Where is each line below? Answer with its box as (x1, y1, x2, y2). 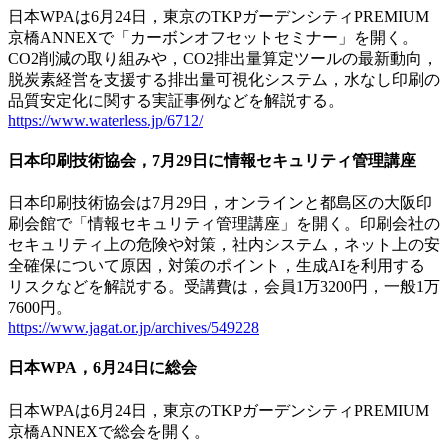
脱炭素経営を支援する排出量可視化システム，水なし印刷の (8, 70, 440, 88)
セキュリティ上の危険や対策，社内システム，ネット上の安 (8, 236, 440, 254)
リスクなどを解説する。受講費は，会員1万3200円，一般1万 (8, 278, 440, 296)
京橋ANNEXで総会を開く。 (8, 422, 210, 440)
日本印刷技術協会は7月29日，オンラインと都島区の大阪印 (8, 194, 432, 212)
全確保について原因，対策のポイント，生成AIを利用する (8, 257, 425, 275)
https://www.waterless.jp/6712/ (8, 111, 203, 129)
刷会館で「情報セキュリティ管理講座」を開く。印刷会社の (8, 215, 440, 233)
